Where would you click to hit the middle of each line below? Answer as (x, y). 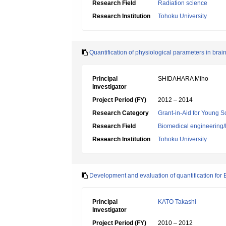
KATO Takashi (177, 202)
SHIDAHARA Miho (183, 79)
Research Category (121, 113)
